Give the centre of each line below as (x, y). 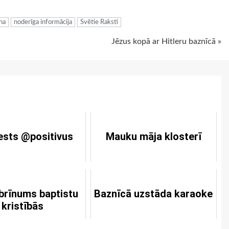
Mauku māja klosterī (153, 136)
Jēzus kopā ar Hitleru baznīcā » (166, 41)
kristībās (22, 206)
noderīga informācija (43, 22)
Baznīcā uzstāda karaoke (154, 193)
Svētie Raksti (99, 22)
